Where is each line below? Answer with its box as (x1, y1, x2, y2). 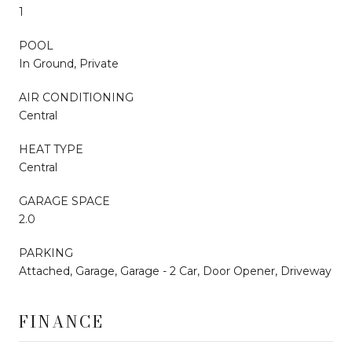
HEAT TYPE (19, 141, 83, 156)
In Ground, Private (19, 56, 119, 71)
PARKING (19, 245, 73, 260)
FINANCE (19, 309, 104, 334)
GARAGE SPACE (19, 193, 110, 208)
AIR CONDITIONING (19, 90, 134, 104)
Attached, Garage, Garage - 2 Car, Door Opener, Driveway (19, 263, 332, 278)
